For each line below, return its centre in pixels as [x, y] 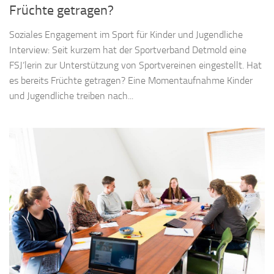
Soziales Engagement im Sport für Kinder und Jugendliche [126, 34]
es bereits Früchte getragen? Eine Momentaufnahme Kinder [131, 80]
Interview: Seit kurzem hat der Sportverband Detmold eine [128, 50]
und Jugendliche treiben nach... [71, 95]
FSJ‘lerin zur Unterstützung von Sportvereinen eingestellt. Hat [135, 65]
